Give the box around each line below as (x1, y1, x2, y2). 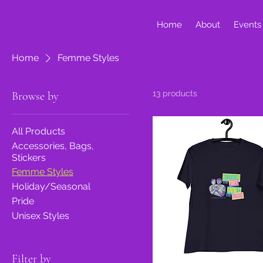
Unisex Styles (12, 210, 69, 221)
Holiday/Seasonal (12, 181, 90, 192)
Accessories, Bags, (12, 140, 94, 151)
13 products (153, 89, 197, 98)
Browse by (12, 89, 59, 103)
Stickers (12, 152, 46, 163)
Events (233, 19, 261, 30)
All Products (12, 126, 65, 137)
